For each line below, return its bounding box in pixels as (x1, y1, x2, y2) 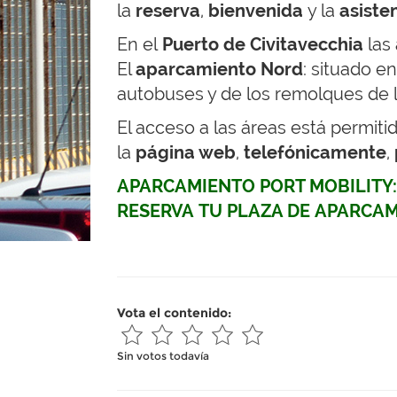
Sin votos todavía (117, 349, 209, 362)
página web (136, 142, 236, 163)
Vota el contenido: (117, 305, 235, 321)
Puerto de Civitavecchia (162, 34, 363, 55)
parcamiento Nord (146, 58, 303, 80)
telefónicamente (244, 142, 386, 163)
